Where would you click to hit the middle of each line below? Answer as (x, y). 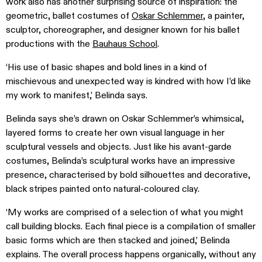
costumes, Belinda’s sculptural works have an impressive (120, 161)
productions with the (49, 44)
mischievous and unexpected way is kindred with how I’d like (128, 81)
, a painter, (224, 16)
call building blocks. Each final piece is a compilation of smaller (131, 226)
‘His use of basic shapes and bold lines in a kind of (106, 67)
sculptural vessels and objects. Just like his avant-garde (119, 147)
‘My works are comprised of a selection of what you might (125, 212)
